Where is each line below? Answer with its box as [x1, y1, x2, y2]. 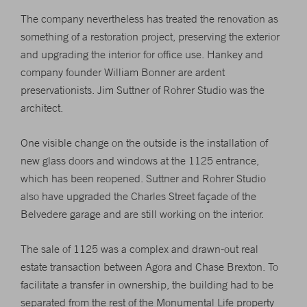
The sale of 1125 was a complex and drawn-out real [21, 242, 258, 256]
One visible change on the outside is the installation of [21, 136, 268, 149]
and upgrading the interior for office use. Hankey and [21, 47, 263, 61]
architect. [21, 101, 63, 114]
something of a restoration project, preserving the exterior [21, 29, 280, 43]
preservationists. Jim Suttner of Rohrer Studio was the [21, 83, 265, 97]
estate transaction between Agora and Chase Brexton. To [21, 260, 278, 273]
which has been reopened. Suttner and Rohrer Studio [21, 171, 266, 185]
